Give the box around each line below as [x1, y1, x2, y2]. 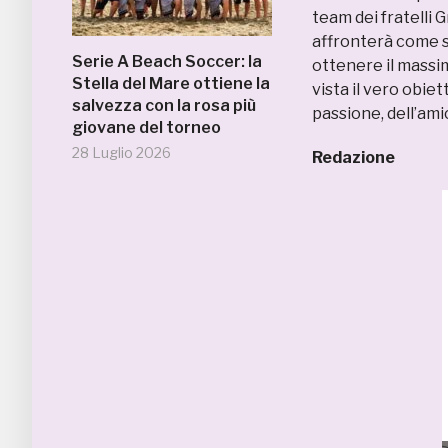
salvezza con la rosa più [72, 96, 256, 115]
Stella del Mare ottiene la [72, 74, 270, 93]
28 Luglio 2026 [72, 144, 171, 161]
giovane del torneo [72, 118, 221, 137]
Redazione [312, 148, 395, 167]
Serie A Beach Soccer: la [72, 52, 262, 71]
